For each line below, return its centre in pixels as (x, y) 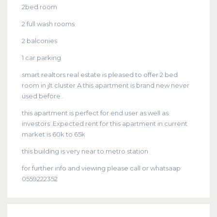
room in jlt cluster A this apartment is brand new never (106, 85)
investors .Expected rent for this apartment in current (105, 123)
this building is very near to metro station (85, 151)
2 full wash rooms (48, 23)
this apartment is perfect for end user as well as (95, 113)
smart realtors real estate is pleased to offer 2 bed (100, 74)
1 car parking (41, 57)
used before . (43, 96)
